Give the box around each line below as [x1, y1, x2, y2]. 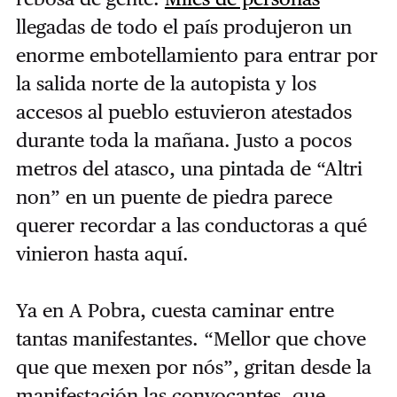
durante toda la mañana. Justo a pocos [15, 128, 352, 152]
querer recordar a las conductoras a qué [15, 214, 367, 237]
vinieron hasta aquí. [15, 242, 189, 266]
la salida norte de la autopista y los [15, 72, 316, 96]
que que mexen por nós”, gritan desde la [15, 355, 371, 379]
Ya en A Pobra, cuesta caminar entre [15, 299, 334, 323]
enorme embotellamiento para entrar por [15, 43, 378, 67]
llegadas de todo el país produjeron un [15, 15, 352, 39]
